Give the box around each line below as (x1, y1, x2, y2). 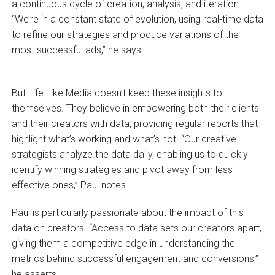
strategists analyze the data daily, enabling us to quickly (11, 149, 248, 161)
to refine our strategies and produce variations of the (11, 29, 239, 41)
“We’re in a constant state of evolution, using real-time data (11, 14, 263, 26)
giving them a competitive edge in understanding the (11, 238, 235, 250)
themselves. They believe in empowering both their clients (11, 103, 259, 115)
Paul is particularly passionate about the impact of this (11, 207, 244, 219)
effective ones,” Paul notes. (11, 179, 131, 192)
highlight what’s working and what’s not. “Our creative (11, 133, 236, 145)
